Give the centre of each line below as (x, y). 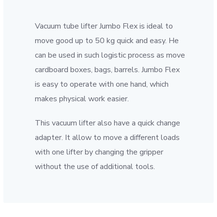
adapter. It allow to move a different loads (108, 138)
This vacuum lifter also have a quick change (108, 123)
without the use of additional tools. (95, 167)
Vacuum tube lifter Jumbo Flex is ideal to (104, 26)
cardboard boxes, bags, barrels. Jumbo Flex (108, 70)
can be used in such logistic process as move (110, 55)
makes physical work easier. (82, 99)
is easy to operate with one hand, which (102, 84)
